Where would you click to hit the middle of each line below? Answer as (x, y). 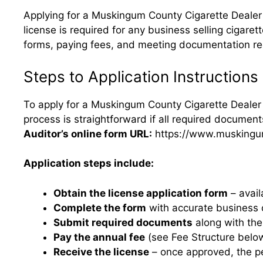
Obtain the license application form (141, 193)
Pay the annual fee (99, 237)
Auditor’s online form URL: (88, 134)
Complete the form (100, 208)
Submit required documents (123, 222)
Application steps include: (89, 163)
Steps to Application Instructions (141, 76)
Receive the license (101, 252)
